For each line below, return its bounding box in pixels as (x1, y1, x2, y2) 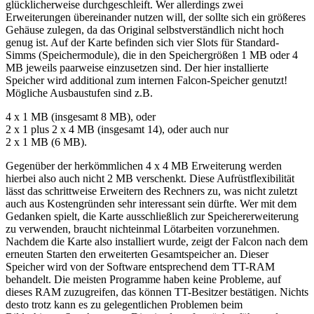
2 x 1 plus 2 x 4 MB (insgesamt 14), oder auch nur (6, 123, 228, 136)
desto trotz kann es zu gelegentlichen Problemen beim (6, 299, 243, 311)
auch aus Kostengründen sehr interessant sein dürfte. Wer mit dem (6, 198, 296, 210)
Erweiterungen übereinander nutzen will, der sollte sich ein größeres (6, 11, 306, 24)
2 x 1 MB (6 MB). (6, 136, 87, 149)
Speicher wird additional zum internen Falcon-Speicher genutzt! (6, 74, 287, 87)
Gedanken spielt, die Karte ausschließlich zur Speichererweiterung (6, 210, 299, 223)
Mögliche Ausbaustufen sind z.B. (6, 87, 153, 100)
